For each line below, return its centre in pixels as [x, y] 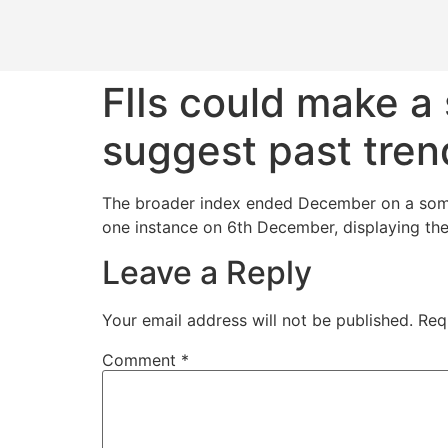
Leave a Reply [207, 272]
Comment [141, 359]
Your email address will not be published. [257, 319]
